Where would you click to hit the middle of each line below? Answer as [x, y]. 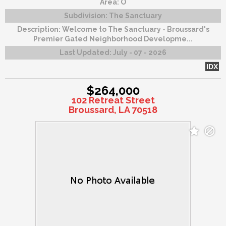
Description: [39, 29]
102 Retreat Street [113, 100]
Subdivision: [87, 15]
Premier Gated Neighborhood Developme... [113, 39]
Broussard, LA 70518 [113, 109]
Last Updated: [86, 52]
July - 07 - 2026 [140, 52]
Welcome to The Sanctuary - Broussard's [135, 29]
